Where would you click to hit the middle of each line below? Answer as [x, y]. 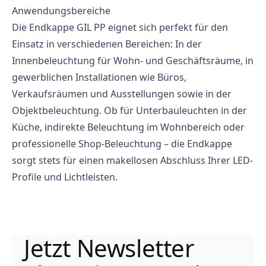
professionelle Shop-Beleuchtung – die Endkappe [122, 144]
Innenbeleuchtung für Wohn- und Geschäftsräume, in [133, 61]
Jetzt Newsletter [109, 248]
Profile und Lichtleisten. [65, 177]
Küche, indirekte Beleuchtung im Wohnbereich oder [128, 127]
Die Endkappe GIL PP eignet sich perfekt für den [120, 27]
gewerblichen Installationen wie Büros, [99, 77]
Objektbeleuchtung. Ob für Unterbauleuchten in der [129, 110]
